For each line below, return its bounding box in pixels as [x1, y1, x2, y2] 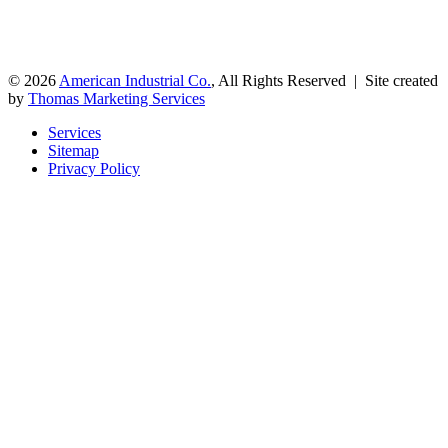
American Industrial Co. [59, 72, 211, 90]
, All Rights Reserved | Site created [211, 72, 438, 90]
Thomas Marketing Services [28, 90, 205, 108]
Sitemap [48, 142, 99, 160]
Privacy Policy [48, 160, 140, 178]
